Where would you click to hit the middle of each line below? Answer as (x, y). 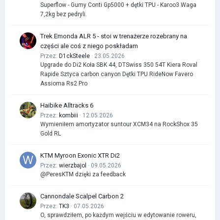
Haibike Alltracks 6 (67, 105)
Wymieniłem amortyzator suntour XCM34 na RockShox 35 (119, 124)
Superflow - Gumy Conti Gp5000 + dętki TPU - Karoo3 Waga (118, 5)
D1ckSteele (74, 56)
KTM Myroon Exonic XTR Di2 (80, 155)
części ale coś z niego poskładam (89, 46)
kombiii (69, 115)
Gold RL (51, 133)
